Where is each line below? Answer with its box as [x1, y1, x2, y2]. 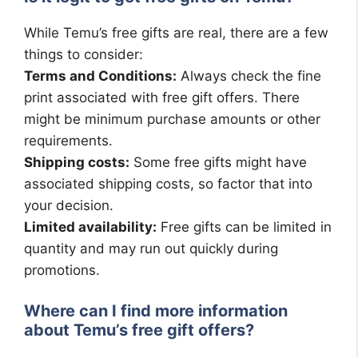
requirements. [24, 132, 113, 149]
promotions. [24, 261, 100, 278]
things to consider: [24, 46, 143, 62]
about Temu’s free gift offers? [24, 320, 254, 340]
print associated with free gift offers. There [24, 89, 300, 105]
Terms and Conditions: [24, 67, 177, 84]
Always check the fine [177, 67, 321, 84]
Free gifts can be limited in [157, 218, 332, 235]
